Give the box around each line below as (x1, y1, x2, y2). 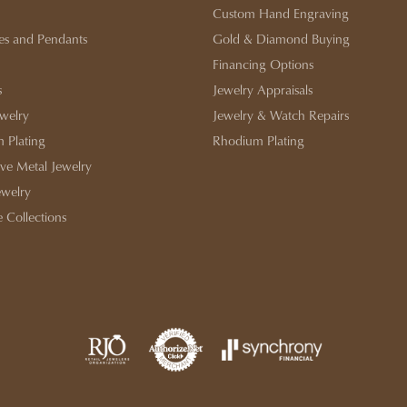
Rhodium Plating (213, 130, 304, 150)
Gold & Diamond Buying (213, 28, 350, 48)
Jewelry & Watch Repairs (213, 104, 349, 124)
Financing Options (213, 54, 313, 74)
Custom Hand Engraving (213, 3, 349, 23)
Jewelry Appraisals (213, 79, 313, 99)
